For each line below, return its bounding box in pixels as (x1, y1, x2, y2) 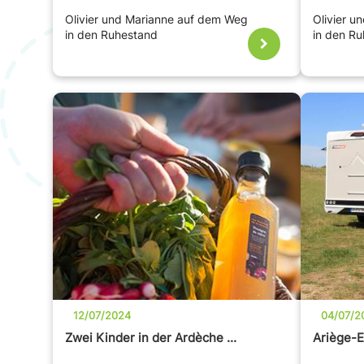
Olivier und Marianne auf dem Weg (65, 13, 248, 27)
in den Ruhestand (65, 28, 158, 42)
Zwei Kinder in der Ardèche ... (65, 330, 236, 346)
